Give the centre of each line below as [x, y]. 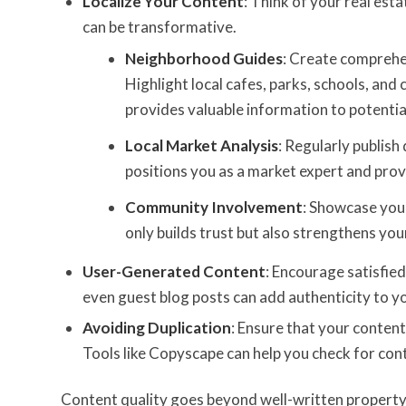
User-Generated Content [174, 271]
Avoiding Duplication [157, 327]
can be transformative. [159, 26]
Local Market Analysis [202, 145]
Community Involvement [214, 207]
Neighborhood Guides [204, 58]
